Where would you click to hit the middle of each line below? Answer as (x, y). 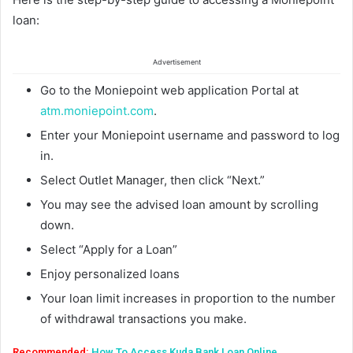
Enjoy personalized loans (110, 274)
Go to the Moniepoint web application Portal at (169, 91)
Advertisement (176, 62)
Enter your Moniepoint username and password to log (190, 136)
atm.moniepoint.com (97, 111)
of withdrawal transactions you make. (143, 319)
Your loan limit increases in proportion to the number (188, 299)
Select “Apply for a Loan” (109, 250)
